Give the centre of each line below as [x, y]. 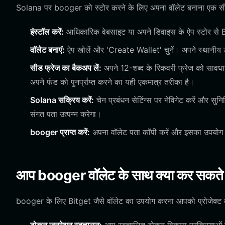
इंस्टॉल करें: [47, 32]
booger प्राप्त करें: [60, 132]
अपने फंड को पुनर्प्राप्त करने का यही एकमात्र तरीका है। [112, 82]
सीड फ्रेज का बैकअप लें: [66, 68]
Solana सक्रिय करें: [62, 100]
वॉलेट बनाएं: [47, 50]
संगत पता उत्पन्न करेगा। [66, 114]
